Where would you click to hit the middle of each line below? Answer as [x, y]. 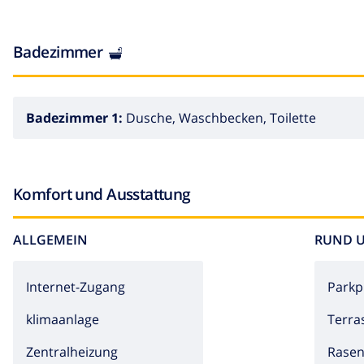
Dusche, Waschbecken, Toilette [221, 117]
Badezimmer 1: [76, 117]
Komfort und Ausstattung [102, 193]
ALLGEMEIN [50, 239]
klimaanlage [63, 319]
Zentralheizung [72, 351]
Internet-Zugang [76, 286]
